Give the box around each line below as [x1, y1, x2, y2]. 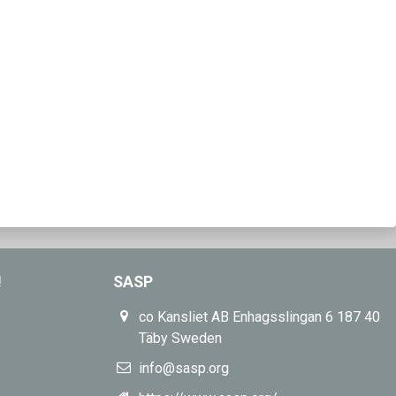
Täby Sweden [139, 329, 223, 346]
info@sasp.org [139, 359, 230, 377]
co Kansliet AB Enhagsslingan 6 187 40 [139, 308, 381, 325]
